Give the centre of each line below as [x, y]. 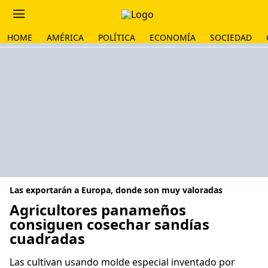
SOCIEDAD [231, 37]
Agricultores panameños [98, 210]
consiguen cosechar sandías [109, 224]
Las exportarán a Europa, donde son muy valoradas [116, 190]
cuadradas [47, 238]
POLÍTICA [117, 37]
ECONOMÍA [173, 37]
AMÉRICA [65, 37]
